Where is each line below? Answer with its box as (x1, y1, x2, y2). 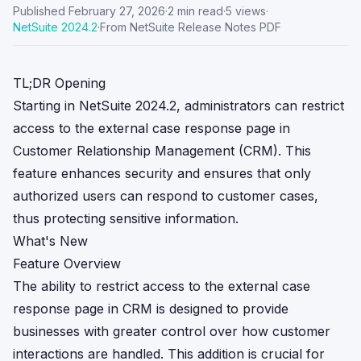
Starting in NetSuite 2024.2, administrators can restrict (13, 98, 344, 114)
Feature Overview (13, 255, 121, 272)
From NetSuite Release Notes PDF (100, 20, 281, 34)
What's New (13, 233, 88, 249)
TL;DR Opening (13, 75, 106, 91)
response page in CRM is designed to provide (13, 301, 288, 317)
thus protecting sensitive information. (13, 210, 239, 226)
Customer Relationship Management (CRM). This (13, 143, 311, 159)
